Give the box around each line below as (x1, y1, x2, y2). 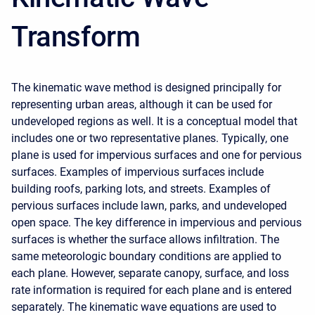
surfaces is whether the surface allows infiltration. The (11, 233, 279, 246)
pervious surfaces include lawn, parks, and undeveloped (11, 199, 287, 212)
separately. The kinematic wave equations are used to (11, 300, 276, 314)
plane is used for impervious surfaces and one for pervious (11, 148, 302, 162)
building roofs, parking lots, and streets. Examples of (11, 182, 271, 195)
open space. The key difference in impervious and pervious (11, 216, 302, 229)
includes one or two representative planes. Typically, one (11, 131, 288, 145)
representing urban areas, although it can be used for (11, 98, 272, 111)
